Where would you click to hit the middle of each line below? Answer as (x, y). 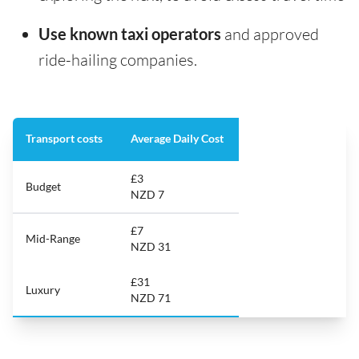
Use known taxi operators (130, 34)
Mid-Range (53, 239)
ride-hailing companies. (118, 60)
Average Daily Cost (178, 139)
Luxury (43, 290)
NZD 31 (151, 247)
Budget (43, 187)
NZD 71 (151, 298)
